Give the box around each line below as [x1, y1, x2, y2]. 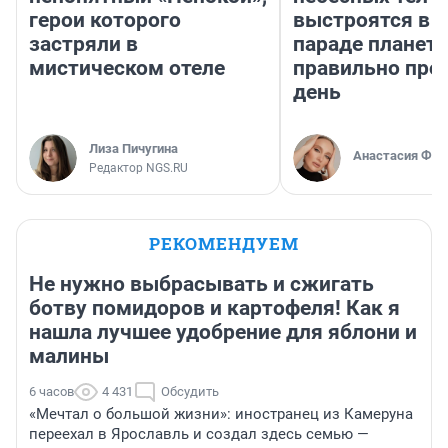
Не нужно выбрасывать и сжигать [29, 271, 374, 296]
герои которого [29, 7, 181, 32]
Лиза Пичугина [89, 140, 178, 156]
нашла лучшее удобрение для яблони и [29, 319, 417, 344]
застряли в [29, 31, 138, 56]
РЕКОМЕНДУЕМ [149, 231, 299, 255]
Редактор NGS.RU [89, 160, 188, 175]
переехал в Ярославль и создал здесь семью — [29, 424, 369, 443]
